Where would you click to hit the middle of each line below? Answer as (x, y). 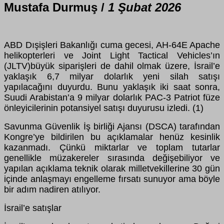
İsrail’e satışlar (33, 208)
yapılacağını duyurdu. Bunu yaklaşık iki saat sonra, (112, 87)
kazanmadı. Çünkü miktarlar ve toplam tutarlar (112, 148)
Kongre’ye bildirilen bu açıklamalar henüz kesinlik (112, 137)
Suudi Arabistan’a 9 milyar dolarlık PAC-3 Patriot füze (112, 98)
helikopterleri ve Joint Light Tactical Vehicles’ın (112, 56)
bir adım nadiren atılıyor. (52, 190)
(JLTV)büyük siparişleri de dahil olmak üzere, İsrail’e (112, 66)
